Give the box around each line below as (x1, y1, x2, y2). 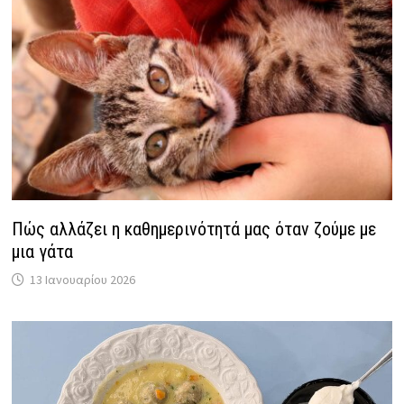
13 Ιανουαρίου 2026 (30, 271, 136, 289)
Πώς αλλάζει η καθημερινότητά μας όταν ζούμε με (12, 218, 377, 241)
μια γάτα (12, 241, 74, 263)
